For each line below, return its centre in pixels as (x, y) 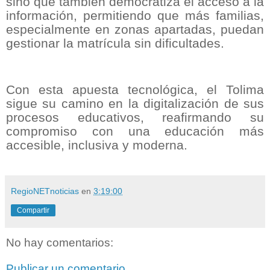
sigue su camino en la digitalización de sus (135, 104)
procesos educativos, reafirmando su (135, 118)
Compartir (33, 210)
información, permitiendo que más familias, (135, 15)
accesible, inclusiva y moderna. (97, 146)
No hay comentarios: (60, 242)
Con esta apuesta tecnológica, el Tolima (135, 90)
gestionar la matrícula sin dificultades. (115, 43)
